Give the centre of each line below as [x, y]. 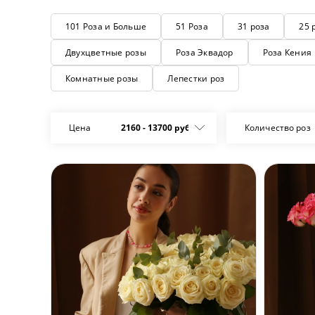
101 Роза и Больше [106, 26]
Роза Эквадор [204, 52]
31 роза [253, 26]
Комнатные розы [102, 78]
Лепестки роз [196, 78]
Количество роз [278, 128]
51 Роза [192, 26]
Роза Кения [287, 52]
